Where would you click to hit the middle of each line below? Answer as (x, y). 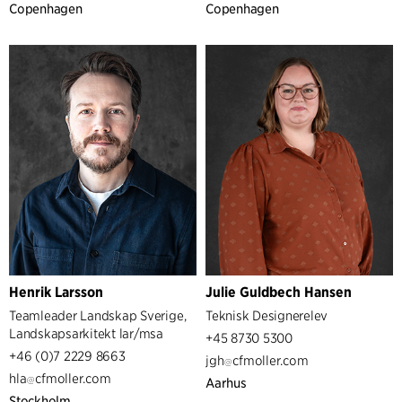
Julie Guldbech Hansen (279, 293)
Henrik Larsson (56, 293)
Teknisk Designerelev (267, 316)
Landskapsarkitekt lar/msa (86, 334)
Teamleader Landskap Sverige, (98, 316)
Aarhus (226, 383)
